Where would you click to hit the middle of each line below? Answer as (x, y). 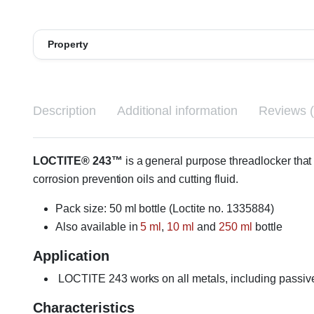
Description (64, 110)
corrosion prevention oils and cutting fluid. (136, 179)
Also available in (98, 226)
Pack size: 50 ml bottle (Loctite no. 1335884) (165, 208)
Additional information (177, 110)
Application (71, 255)
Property (68, 44)
